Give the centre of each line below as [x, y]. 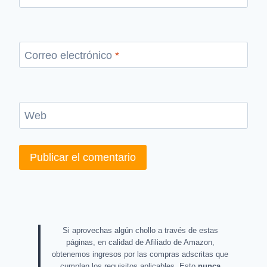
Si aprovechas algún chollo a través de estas [140, 231]
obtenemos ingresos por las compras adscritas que [140, 254]
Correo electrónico [70, 55]
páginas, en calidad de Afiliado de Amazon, [140, 243]
